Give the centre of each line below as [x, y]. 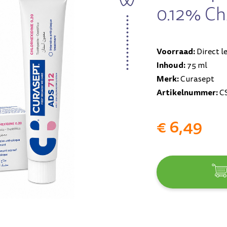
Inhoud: [171, 65]
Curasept [197, 79]
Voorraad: [176, 51]
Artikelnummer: [187, 92]
